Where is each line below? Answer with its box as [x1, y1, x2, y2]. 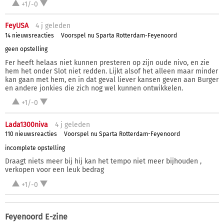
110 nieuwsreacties [5, 130, 57, 138]
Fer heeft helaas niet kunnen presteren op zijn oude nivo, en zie [5, 58, 209, 67]
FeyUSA [5, 21, 28, 30]
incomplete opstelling [5, 144, 65, 151]
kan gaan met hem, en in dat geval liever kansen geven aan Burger [5, 75, 218, 84]
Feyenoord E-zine [5, 212, 67, 222]
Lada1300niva [5, 120, 48, 129]
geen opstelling [5, 45, 47, 53]
